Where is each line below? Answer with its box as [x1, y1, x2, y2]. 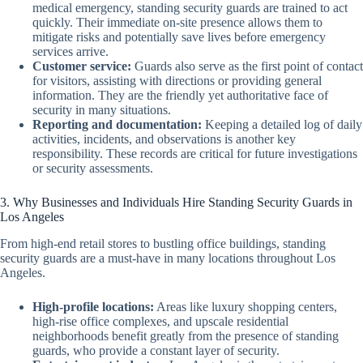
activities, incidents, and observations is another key [32, 132, 296, 147]
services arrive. [32, 45, 109, 59]
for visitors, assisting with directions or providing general [32, 74, 322, 88]
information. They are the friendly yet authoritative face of [32, 88, 328, 103]
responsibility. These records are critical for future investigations [32, 147, 357, 161]
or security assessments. [32, 161, 153, 176]
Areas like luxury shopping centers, [154, 299, 337, 314]
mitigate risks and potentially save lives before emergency [32, 30, 326, 45]
